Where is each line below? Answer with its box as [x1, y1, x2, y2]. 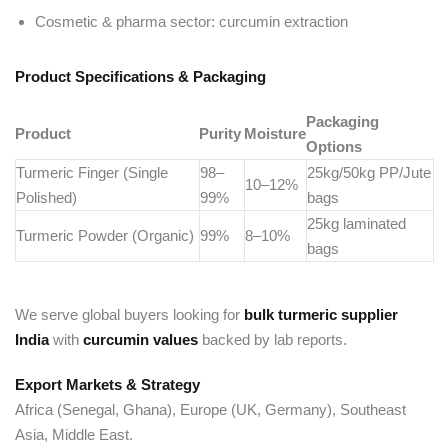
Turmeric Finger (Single [16, 164, 168, 181]
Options [306, 138, 362, 155]
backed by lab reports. [198, 331, 347, 348]
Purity [199, 125, 241, 142]
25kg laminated [307, 215, 406, 232]
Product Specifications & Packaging [15, 68, 266, 85]
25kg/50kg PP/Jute [307, 164, 431, 181]
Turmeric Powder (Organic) [16, 227, 194, 244]
